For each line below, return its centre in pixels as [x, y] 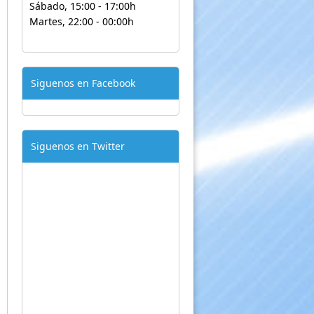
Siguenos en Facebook [83, 83]
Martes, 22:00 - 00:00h [81, 21]
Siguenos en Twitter [77, 146]
